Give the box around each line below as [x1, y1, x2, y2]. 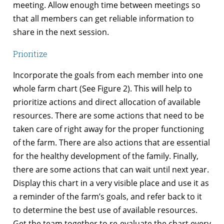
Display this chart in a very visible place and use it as [13, 177, 209, 188]
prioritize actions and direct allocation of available [13, 96, 200, 107]
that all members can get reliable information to [13, 12, 194, 24]
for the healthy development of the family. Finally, [13, 150, 198, 161]
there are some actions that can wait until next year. [13, 163, 209, 175]
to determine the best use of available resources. [13, 204, 197, 215]
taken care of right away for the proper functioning [13, 123, 204, 134]
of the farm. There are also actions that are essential [13, 136, 210, 148]
